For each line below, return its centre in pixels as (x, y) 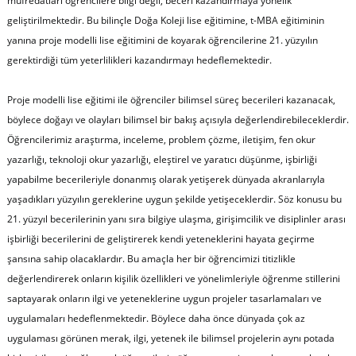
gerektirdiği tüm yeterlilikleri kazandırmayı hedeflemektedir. (139, 60)
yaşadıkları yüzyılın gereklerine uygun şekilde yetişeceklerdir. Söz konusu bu (174, 199)
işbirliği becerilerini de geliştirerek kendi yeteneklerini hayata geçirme (161, 238)
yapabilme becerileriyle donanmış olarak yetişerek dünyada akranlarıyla (166, 179)
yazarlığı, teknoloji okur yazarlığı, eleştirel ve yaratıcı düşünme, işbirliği (162, 159)
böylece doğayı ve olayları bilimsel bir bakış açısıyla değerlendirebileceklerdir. (178, 119)
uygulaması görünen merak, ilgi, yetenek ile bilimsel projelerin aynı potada (170, 338)
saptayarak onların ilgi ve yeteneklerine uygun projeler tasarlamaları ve (164, 298)
